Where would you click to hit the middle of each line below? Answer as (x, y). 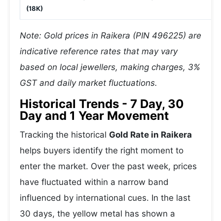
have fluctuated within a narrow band (94, 182)
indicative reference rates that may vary (99, 51)
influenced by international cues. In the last (105, 198)
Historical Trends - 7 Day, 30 (102, 104)
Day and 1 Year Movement (94, 116)
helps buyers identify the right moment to (102, 150)
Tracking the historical (64, 135)
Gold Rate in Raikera (150, 135)
